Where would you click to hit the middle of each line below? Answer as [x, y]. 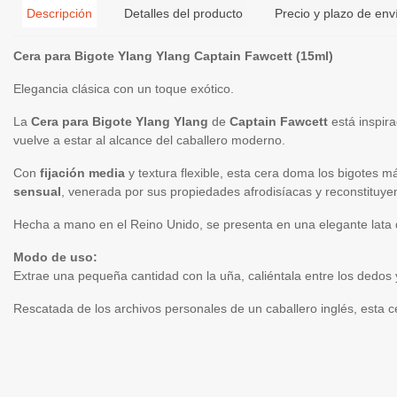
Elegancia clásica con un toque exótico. [124, 89]
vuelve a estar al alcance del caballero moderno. [149, 140]
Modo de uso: [55, 257]
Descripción [59, 13]
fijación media [82, 173]
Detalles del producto [183, 13]
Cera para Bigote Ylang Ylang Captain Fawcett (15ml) [173, 56]
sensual [37, 191]
